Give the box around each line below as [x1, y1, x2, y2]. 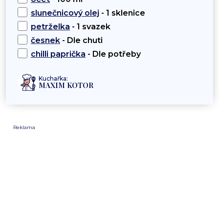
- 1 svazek [70, 22, 110, 32]
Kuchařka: [39, 75, 68, 83]
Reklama [13, 124, 35, 131]
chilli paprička [31, 49, 86, 59]
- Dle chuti [60, 36, 103, 45]
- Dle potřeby [86, 49, 141, 59]
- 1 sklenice [99, 8, 145, 18]
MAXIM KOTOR [39, 80, 93, 90]
